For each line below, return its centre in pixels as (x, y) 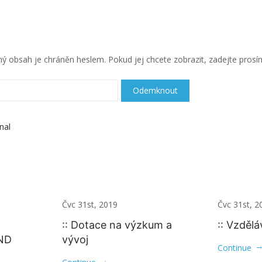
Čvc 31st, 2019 (89, 204)
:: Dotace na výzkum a (117, 225)
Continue (235, 248)
